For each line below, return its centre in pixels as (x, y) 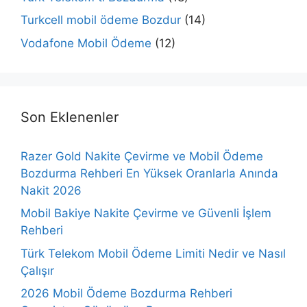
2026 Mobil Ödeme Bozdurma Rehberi (126, 293)
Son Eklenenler (70, 117)
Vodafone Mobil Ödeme (86, 43)
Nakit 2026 (51, 190)
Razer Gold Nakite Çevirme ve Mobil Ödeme (142, 156)
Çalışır (37, 270)
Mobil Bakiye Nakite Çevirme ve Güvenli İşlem (146, 213)
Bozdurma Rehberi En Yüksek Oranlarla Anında (149, 173)
